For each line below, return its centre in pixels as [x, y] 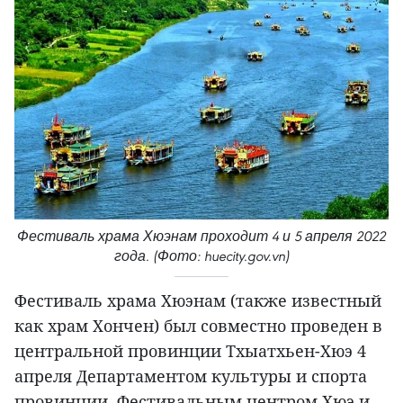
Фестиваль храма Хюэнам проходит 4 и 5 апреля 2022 [201, 237]
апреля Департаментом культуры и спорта [191, 376]
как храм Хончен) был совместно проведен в [198, 326]
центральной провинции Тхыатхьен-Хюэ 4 [190, 351]
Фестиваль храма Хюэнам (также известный [198, 301]
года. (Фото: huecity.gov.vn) [201, 256]
